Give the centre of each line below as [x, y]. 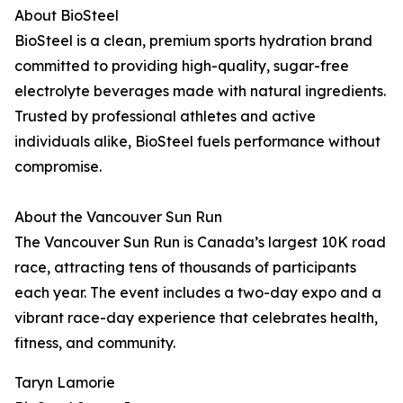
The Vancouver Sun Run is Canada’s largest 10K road [200, 242]
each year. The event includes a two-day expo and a [198, 293]
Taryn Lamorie [65, 383]
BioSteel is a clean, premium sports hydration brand [193, 41]
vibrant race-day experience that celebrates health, [196, 318]
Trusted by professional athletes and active [165, 116]
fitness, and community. [95, 343]
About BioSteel [67, 16]
